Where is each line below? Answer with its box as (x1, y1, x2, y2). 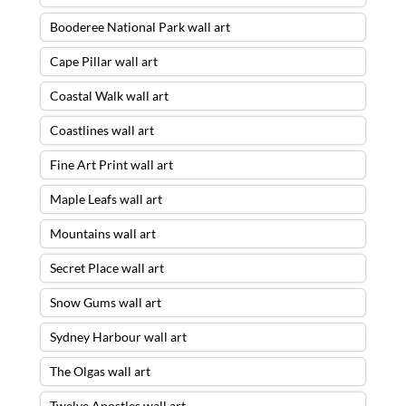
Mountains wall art (49, 225, 156, 241)
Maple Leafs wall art (49, 190, 162, 207)
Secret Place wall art (49, 259, 164, 275)
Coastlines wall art (49, 121, 154, 138)
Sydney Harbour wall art (49, 328, 187, 344)
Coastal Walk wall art (49, 87, 169, 103)
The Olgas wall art (49, 362, 150, 379)
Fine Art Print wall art (49, 156, 173, 172)
